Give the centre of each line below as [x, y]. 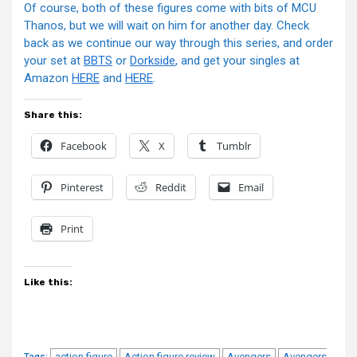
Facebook [84, 146]
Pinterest [82, 188]
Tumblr [234, 146]
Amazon [48, 78]
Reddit [171, 188]
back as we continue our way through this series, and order [178, 43]
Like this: [48, 282]
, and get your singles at [237, 61]
